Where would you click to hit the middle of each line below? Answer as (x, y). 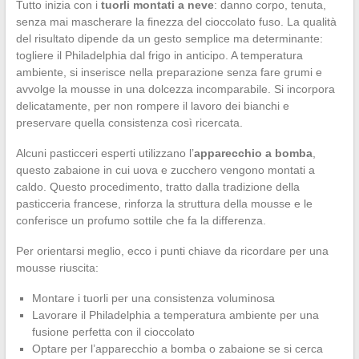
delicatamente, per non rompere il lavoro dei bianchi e (152, 105)
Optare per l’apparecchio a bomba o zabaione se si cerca (177, 348)
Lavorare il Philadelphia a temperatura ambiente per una (175, 315)
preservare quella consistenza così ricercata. (129, 122)
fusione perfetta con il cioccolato (113, 331)
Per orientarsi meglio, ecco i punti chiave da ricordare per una (172, 250)
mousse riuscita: (57, 267)
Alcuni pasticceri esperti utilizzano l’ (105, 153)
